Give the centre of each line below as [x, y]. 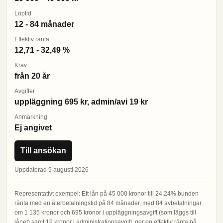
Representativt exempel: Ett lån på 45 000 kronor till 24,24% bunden [107, 194]
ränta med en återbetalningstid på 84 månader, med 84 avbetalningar [108, 203]
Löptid [23, 14]
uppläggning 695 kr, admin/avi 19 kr [81, 102]
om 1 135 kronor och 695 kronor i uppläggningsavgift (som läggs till [105, 213]
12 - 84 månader [44, 24]
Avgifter [25, 91]
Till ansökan [43, 151]
